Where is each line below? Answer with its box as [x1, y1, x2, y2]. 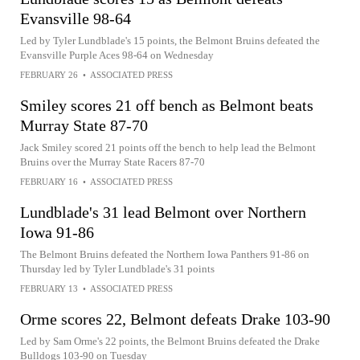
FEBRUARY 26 [20, 70, 78, 80]
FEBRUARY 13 [20, 284, 78, 293]
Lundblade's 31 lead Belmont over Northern [20, 203, 306, 221]
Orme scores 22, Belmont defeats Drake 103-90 [20, 310, 330, 328]
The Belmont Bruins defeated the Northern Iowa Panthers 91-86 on [20, 248, 309, 260]
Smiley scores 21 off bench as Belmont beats [20, 96, 313, 114]
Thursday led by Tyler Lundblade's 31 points [20, 263, 215, 275]
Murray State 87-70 [20, 117, 148, 134]
